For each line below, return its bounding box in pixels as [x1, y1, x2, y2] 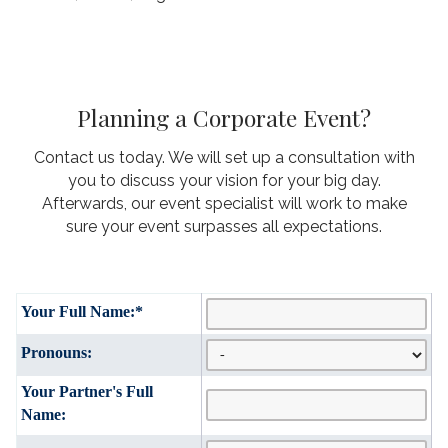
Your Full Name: [21, 302, 135, 320]
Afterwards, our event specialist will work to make [41, 193, 407, 213]
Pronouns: [21, 343, 92, 361]
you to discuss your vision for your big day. [67, 170, 381, 190]
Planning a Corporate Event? [77, 101, 371, 133]
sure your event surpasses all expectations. [66, 216, 382, 236]
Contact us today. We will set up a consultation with [33, 147, 415, 167]
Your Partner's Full [21, 382, 153, 400]
